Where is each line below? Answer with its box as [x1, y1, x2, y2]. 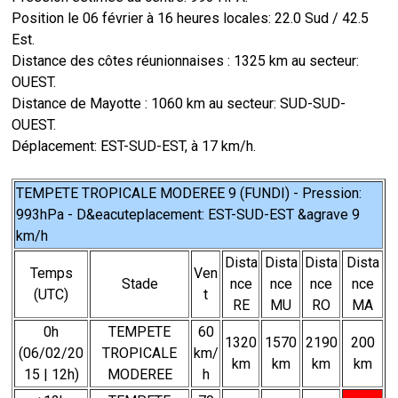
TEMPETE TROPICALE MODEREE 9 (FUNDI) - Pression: [16, 185, 362, 202]
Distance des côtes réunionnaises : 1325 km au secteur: [12, 52, 360, 69]
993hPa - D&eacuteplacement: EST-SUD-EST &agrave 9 [16, 206, 361, 223]
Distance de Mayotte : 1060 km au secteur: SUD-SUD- [12, 95, 346, 112]
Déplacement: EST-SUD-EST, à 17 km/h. [12, 138, 257, 155]
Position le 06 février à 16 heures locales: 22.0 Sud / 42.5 [12, 10, 370, 27]
